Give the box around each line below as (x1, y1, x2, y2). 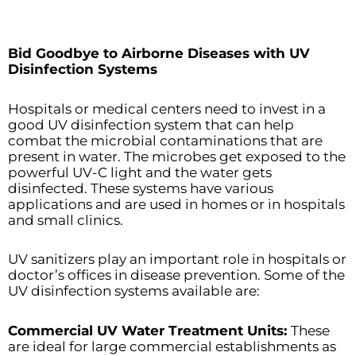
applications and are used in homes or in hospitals (8, 195, 345, 212)
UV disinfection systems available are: (8, 283, 260, 300)
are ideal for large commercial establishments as (8, 338, 336, 354)
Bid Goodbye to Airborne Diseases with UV (8, 45, 310, 62)
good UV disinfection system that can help (8, 116, 294, 133)
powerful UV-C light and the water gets (8, 164, 272, 180)
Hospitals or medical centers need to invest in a (8, 100, 326, 117)
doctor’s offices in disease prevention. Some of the (8, 267, 345, 284)
